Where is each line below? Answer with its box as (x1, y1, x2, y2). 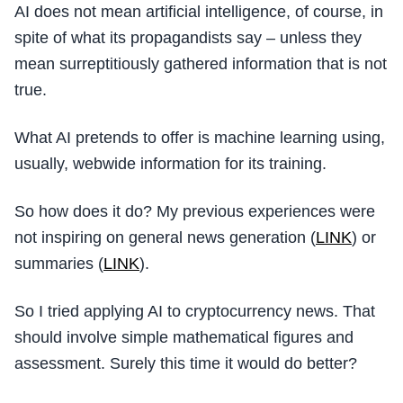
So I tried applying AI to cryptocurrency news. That (14, 302, 375, 320)
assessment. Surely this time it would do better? (14, 354, 357, 372)
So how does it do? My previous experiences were (14, 202, 375, 220)
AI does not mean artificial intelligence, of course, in (14, 3, 383, 21)
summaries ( (14, 255, 103, 273)
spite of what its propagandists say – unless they (14, 29, 362, 47)
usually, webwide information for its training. (14, 155, 327, 173)
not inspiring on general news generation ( (14, 228, 316, 246)
